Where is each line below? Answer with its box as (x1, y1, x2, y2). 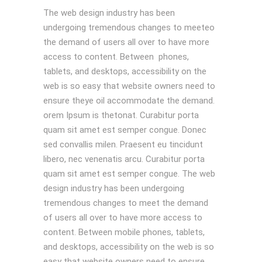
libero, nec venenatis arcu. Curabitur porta (43, 154, 205, 164)
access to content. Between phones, (43, 51, 189, 62)
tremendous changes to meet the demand (43, 198, 208, 208)
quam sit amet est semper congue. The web (43, 168, 215, 179)
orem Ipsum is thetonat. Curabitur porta (43, 110, 199, 120)
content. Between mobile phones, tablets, (43, 227, 205, 237)
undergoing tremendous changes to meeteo (43, 22, 215, 33)
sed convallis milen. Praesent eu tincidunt (43, 139, 203, 150)
